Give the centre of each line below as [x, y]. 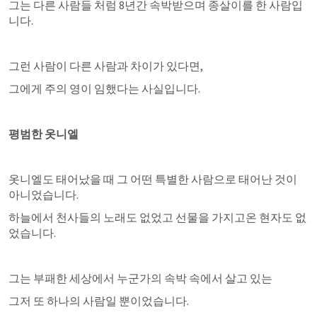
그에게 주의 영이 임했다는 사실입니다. [104, 88]
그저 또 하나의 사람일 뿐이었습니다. [99, 301]
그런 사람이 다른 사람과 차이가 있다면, [106, 66]
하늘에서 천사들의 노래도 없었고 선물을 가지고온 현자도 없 [157, 217]
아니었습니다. [44, 195]
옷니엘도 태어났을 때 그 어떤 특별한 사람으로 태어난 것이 [153, 179]
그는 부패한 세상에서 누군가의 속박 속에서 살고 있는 [140, 278]
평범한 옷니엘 [44, 134]
